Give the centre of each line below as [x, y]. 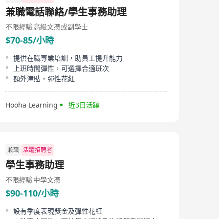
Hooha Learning [32, 105]
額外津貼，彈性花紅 [44, 78]
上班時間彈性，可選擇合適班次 [61, 68]
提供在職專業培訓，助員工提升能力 [68, 58]
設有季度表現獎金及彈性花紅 [58, 211]
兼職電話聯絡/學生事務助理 [66, 12]
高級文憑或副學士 [61, 27]
